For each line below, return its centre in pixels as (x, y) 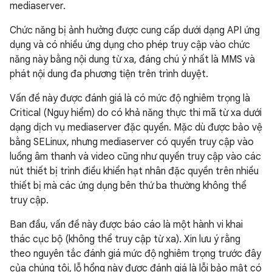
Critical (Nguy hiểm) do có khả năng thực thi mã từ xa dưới (136, 113)
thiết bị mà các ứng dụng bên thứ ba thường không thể (128, 186)
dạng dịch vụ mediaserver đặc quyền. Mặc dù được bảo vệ (136, 127)
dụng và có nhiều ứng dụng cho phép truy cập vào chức (130, 45)
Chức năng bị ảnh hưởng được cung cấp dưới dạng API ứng (135, 30)
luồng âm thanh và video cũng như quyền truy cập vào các (135, 157)
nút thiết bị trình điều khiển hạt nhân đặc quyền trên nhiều (134, 171)
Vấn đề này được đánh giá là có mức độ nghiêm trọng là (130, 98)
